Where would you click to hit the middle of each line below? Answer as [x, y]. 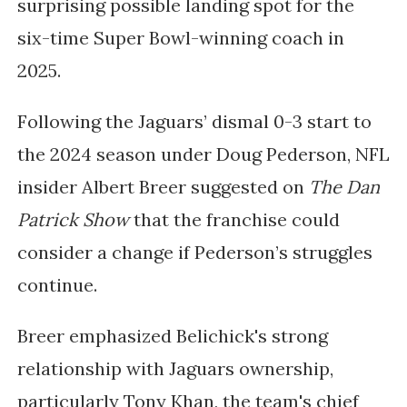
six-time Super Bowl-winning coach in [180, 37]
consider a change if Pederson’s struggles [194, 252]
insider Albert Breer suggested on [163, 186]
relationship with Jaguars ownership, [175, 368]
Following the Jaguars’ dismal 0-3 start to [194, 121]
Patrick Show [73, 219]
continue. [59, 284]
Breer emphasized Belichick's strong [172, 335]
